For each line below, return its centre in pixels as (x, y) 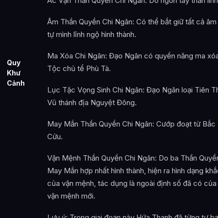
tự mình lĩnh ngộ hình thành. (92, 34)
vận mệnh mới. (71, 196)
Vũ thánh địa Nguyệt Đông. (92, 102)
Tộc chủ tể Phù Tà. (79, 68)
